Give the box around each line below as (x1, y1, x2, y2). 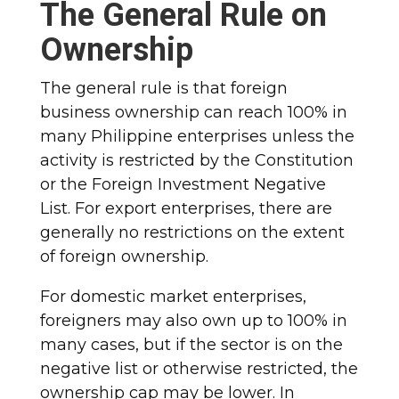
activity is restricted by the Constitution (39, 150, 354, 170)
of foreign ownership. (39, 246, 208, 266)
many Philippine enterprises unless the (39, 126, 354, 146)
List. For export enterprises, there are (39, 198, 332, 218)
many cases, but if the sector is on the (39, 334, 343, 354)
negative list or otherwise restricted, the (39, 358, 358, 379)
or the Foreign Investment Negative (39, 174, 326, 194)
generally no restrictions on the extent (39, 222, 345, 242)
